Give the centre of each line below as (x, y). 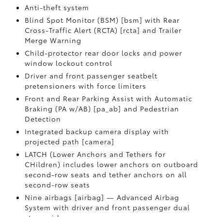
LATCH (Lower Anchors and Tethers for (95, 154)
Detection (43, 119)
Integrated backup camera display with (97, 131)
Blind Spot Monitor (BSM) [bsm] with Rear (102, 20)
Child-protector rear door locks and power (103, 53)
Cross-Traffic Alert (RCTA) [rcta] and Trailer (103, 30)
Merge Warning (53, 40)
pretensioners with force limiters (85, 86)
